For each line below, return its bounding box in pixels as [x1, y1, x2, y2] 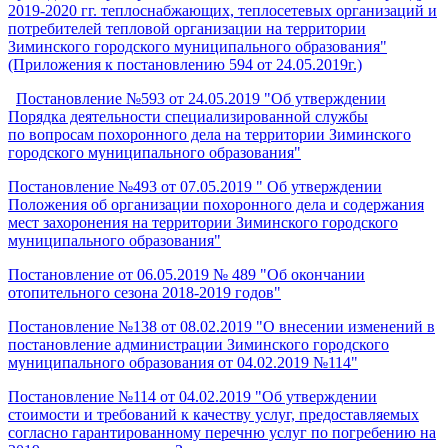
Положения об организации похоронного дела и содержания [8, 195, 424, 213]
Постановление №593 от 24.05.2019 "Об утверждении [16, 89, 386, 107]
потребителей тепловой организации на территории [8, 19, 366, 37]
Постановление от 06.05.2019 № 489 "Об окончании [8, 265, 365, 283]
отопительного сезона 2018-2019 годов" [8, 283, 281, 301]
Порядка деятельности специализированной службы [8, 107, 368, 125]
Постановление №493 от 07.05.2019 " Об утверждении [8, 177, 382, 195]
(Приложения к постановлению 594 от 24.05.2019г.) [8, 55, 362, 73]
